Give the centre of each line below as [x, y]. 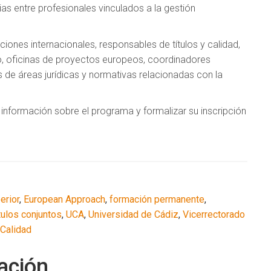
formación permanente [157, 199]
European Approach [64, 199]
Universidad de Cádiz [133, 214]
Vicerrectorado [214, 214]
